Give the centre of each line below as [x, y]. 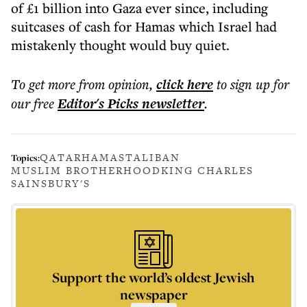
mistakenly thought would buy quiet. [120, 45]
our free [33, 103]
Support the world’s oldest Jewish [153, 277]
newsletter [171, 103]
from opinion [114, 84]
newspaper [153, 294]
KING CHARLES [207, 170]
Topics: [25, 157]
